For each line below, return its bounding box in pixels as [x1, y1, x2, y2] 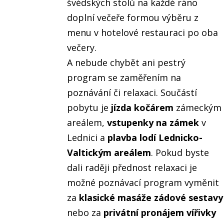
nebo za [67, 206, 104, 219]
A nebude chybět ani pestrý [67, 56, 186, 69]
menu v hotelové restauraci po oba [67, 26, 218, 39]
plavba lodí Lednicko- [107, 131, 203, 144]
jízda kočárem [111, 101, 174, 114]
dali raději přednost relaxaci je [67, 161, 197, 174]
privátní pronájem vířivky [103, 206, 216, 219]
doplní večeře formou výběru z [67, 11, 199, 24]
